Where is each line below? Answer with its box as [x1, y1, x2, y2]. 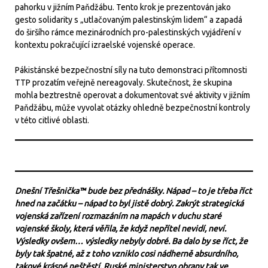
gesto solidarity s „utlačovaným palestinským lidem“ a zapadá [15, 14, 242, 25]
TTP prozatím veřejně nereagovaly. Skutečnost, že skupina [15, 77, 232, 87]
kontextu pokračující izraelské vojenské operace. [15, 39, 195, 50]
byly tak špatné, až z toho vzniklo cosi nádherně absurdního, [15, 248, 238, 258]
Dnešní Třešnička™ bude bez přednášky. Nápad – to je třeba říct [15, 185, 252, 196]
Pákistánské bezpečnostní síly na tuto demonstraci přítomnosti [15, 65, 247, 75]
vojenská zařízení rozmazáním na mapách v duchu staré [15, 211, 221, 221]
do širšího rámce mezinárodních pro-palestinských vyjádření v [15, 27, 241, 37]
